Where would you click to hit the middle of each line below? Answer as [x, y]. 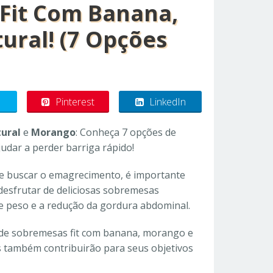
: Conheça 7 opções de [126, 132]
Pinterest [75, 102]
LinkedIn [167, 102]
